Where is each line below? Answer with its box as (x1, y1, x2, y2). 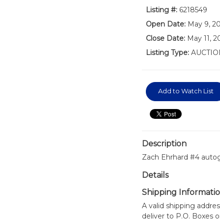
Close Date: (145, 34, 185, 43)
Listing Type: (145, 48, 189, 57)
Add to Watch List (158, 87, 214, 95)
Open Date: (145, 20, 186, 28)
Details (141, 170, 168, 180)
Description (141, 139, 187, 148)
